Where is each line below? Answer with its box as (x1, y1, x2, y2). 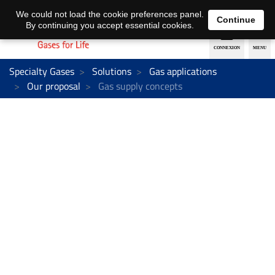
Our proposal (27, 78, 80, 93)
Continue (217, 14, 255, 25)
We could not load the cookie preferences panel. (15, 9, 204, 19)
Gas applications (149, 63, 217, 79)
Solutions (92, 63, 131, 79)
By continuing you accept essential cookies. (25, 20, 194, 30)
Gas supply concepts (96, 78, 182, 93)
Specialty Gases (9, 63, 74, 79)
